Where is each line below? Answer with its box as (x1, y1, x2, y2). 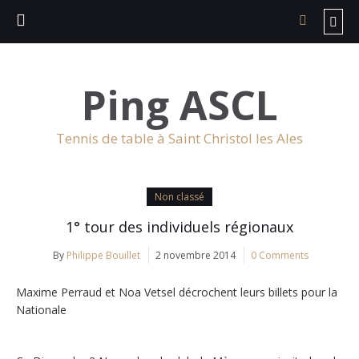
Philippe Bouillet (66, 248, 140, 262)
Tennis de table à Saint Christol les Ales (56, 129, 303, 147)
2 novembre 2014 (155, 248, 236, 262)
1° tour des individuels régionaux (66, 217, 293, 236)
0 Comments (250, 248, 309, 262)
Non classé (155, 190, 204, 204)
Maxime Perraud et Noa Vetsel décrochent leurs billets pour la (16, 284, 337, 300)
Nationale (16, 302, 67, 317)
